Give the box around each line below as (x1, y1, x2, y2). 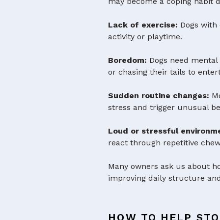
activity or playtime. (108, 31, 183, 41)
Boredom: (108, 55, 147, 65)
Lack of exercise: (108, 20, 178, 29)
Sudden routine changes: (108, 90, 210, 100)
